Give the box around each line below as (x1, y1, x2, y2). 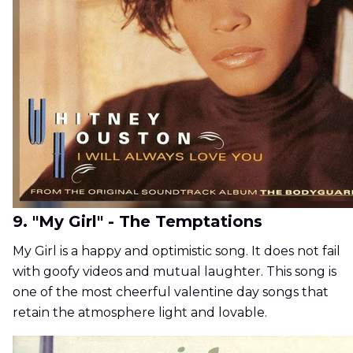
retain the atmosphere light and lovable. (13, 305, 267, 321)
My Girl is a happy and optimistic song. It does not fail (13, 243, 340, 259)
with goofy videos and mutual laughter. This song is (13, 264, 336, 280)
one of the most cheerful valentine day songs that (13, 284, 329, 300)
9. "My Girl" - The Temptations (13, 212, 262, 232)
